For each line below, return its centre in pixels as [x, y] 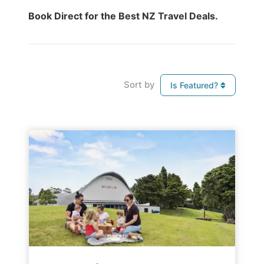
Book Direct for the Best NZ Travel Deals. [123, 16]
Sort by [139, 85]
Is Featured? [195, 85]
